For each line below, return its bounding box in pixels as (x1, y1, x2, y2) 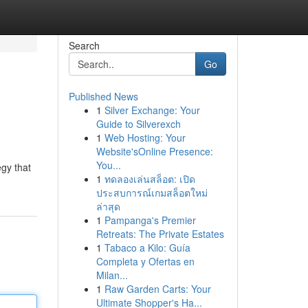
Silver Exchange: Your (104, 103, 200, 117)
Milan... (96, 268, 128, 282)
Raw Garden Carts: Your (104, 282, 211, 296)
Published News (68, 89, 138, 103)
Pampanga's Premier (104, 213, 196, 227)
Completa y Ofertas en (96, 254, 195, 268)
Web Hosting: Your (104, 131, 186, 144)
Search (68, 38, 100, 52)
